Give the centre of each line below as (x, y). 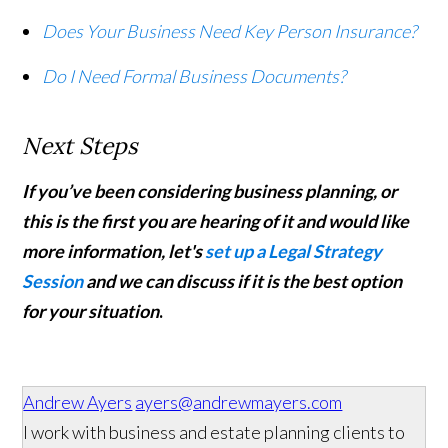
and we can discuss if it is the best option (243, 281)
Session (53, 281)
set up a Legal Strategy (294, 251)
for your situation (91, 311)
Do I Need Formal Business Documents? (194, 76)
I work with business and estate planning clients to (214, 432)
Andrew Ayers (78, 402)
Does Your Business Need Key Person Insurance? (230, 31)
